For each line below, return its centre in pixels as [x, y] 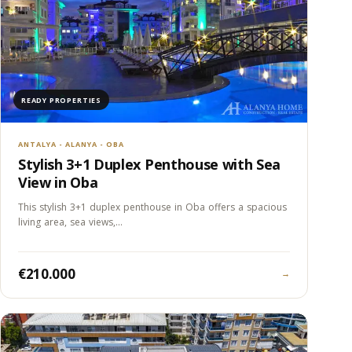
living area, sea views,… [70, 222]
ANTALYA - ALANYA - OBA [71, 145]
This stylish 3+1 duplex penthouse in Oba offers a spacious [152, 207]
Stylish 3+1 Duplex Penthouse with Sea [150, 165]
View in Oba [58, 183]
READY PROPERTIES [61, 100]
